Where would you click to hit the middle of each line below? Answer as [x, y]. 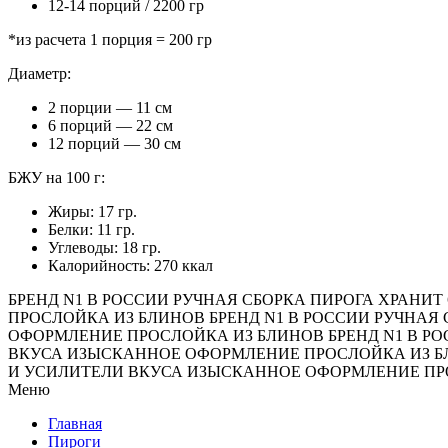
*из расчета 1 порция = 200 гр [110, 39]
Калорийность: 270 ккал [130, 265]
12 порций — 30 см [114, 143]
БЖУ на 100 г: [56, 177]
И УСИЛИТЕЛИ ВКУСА [95, 371]
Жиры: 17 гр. [92, 211]
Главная [75, 423]
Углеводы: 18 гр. [104, 247]
